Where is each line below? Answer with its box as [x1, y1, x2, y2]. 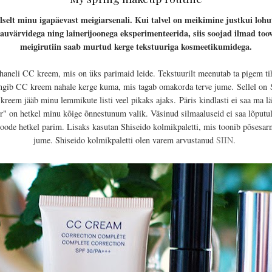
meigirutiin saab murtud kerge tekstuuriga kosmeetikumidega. [20, 39, 252, 53]
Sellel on [237, 80, 267, 92]
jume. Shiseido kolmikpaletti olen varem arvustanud [33, 134, 216, 146]
